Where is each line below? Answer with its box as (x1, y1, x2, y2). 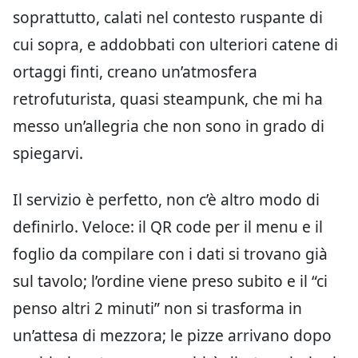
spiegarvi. (13, 142, 83, 165)
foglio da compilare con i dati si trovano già (13, 243, 328, 265)
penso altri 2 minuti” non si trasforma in (13, 297, 302, 320)
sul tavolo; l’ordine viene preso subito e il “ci (13, 270, 328, 292)
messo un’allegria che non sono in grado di (13, 115, 324, 137)
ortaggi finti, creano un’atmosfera (13, 61, 257, 83)
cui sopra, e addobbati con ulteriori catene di (13, 34, 338, 56)
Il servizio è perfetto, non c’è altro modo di (13, 189, 320, 211)
